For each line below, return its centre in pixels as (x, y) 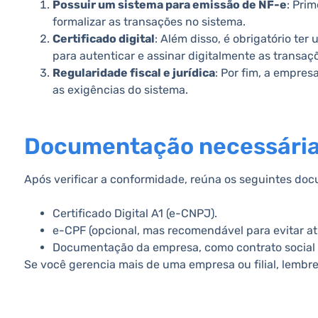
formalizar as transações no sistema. (149, 22)
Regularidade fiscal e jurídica (134, 73)
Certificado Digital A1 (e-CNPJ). (135, 213)
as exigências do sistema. (120, 90)
